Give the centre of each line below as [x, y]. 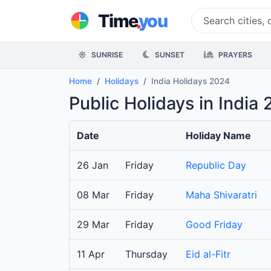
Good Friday [214, 225]
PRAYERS [234, 55]
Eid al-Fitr [208, 254]
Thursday [146, 254]
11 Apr [91, 254]
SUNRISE [106, 55]
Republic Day [216, 165]
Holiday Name [218, 136]
